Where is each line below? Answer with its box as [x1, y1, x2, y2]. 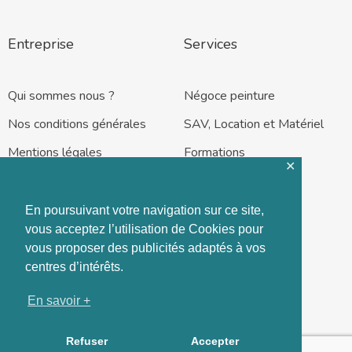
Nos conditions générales [8, 115, 146, 134]
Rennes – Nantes [8, 256, 93, 272]
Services [184, 35, 237, 54]
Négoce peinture [184, 87, 275, 105]
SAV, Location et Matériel [184, 115, 324, 134]
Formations [184, 144, 245, 162]
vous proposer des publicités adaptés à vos [25, 241, 266, 255]
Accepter [191, 335, 240, 348]
